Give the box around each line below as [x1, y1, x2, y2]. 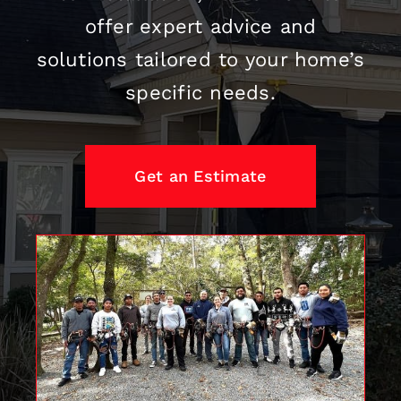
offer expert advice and [84, 14, 317, 38]
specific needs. [125, 81, 276, 104]
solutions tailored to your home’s [36, 47, 365, 71]
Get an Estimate [134, 166, 267, 185]
